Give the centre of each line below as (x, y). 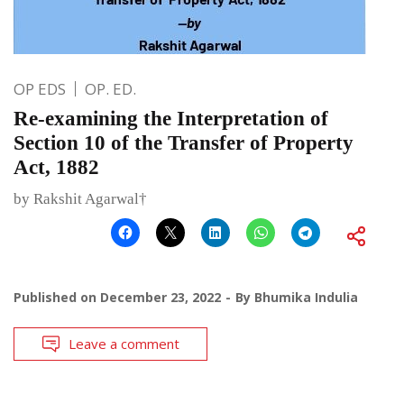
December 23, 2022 (161, 297)
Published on (57, 297)
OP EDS (40, 88)
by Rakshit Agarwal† (80, 198)
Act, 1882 (56, 167)
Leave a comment (124, 343)
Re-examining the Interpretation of (171, 118)
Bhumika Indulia (306, 297)
